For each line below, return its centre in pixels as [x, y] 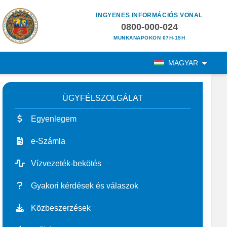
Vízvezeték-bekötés [66, 163]
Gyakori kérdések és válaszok [85, 186]
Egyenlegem [54, 119]
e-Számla [48, 141]
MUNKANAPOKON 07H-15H [149, 37]
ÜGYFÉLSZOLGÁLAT [103, 98]
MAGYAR [183, 63]
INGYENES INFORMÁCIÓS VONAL [149, 15]
